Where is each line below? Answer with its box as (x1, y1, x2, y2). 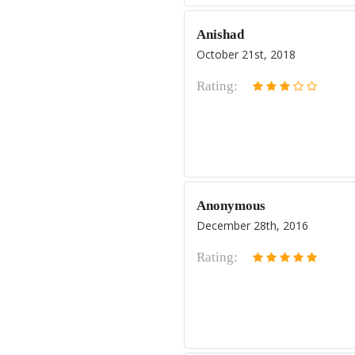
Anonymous (197, 198, 265, 213)
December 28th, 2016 (197, 218, 308, 233)
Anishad (197, 27, 244, 42)
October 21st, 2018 (197, 47, 296, 62)
